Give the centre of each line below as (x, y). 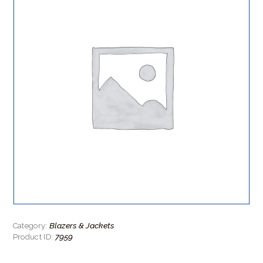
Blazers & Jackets (82, 225)
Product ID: (34, 237)
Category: (31, 225)
